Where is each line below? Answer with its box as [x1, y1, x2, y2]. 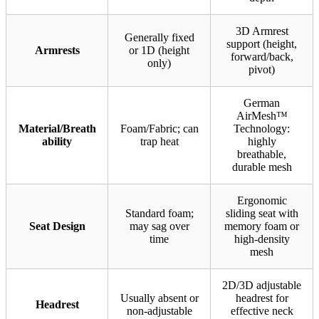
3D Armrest [235, 24, 288, 37]
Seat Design [28, 219, 85, 232]
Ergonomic [236, 194, 287, 206]
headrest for [235, 291, 288, 304]
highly [247, 135, 276, 147]
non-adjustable [126, 304, 192, 317]
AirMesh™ [236, 109, 288, 122]
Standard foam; [125, 206, 194, 219]
